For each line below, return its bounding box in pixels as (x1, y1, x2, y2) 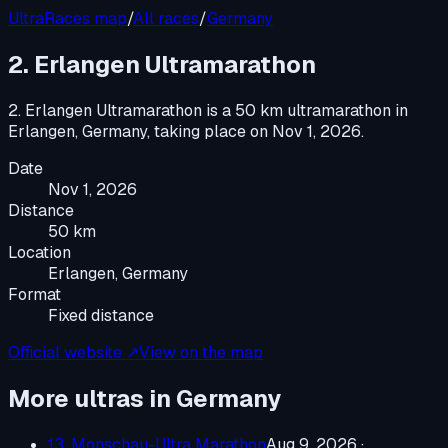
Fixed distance (48, 304, 154, 326)
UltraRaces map (8, 8, 127, 29)
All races (133, 8, 199, 29)
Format (8, 283, 61, 305)
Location (8, 241, 71, 263)
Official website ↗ (8, 341, 139, 363)
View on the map (139, 341, 263, 363)
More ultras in (8, 382, 176, 414)
